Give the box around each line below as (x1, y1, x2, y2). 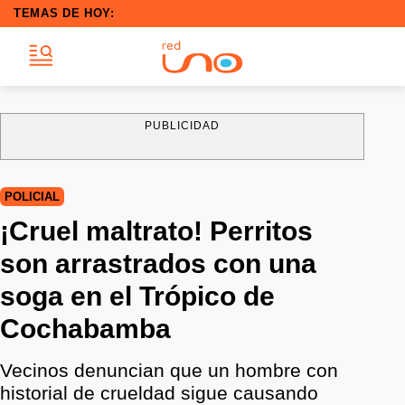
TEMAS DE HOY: (14, 6, 115, 20)
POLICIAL (5, 190, 60, 203)
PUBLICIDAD (144, 119, 221, 132)
